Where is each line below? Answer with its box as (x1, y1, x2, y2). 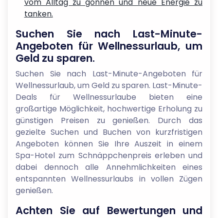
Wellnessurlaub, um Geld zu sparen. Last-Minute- (16, 80, 202, 91)
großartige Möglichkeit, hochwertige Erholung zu (16, 103, 202, 114)
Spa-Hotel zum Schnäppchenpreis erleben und (16, 150, 202, 161)
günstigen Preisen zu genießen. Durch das (16, 115, 202, 126)
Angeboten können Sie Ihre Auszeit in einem (16, 138, 202, 149)
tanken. (24, 8, 53, 19)
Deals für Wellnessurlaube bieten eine (16, 91, 202, 103)
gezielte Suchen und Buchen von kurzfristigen (16, 127, 202, 138)
